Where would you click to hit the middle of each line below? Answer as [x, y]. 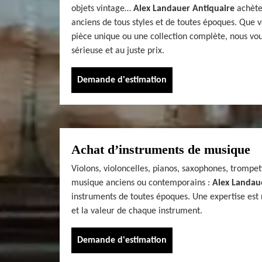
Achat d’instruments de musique [161, 149]
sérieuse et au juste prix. [118, 51]
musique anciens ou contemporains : [142, 183]
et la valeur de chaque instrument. [137, 211]
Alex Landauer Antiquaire [184, 8]
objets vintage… [102, 8]
